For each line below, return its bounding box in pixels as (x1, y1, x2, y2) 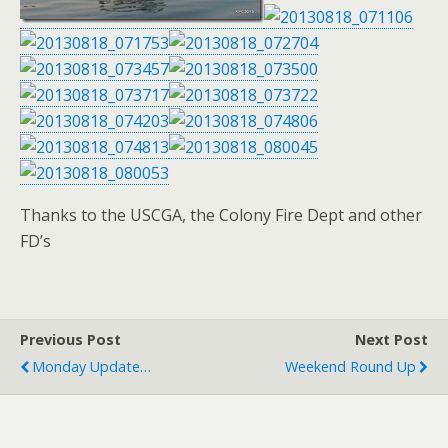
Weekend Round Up (285, 357, 416, 376)
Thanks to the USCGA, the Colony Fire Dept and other (20, 204, 422, 226)
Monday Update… (32, 357, 151, 376)
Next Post (355, 330, 428, 349)
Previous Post (20, 330, 121, 349)
